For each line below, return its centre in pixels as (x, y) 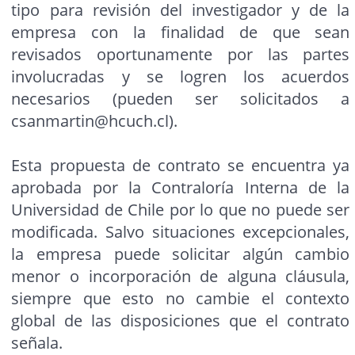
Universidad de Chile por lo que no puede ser (181, 210)
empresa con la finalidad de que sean (181, 32)
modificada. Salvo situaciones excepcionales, (181, 232)
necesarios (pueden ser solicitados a (181, 99)
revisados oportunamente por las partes (181, 55)
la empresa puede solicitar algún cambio (181, 254)
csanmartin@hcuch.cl (90, 121)
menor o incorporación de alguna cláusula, (181, 277)
